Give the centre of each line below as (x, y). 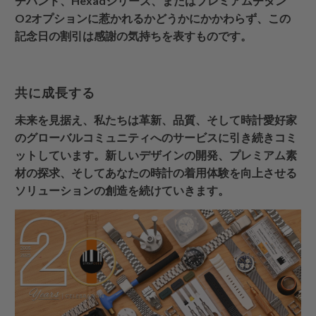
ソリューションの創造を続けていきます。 (122, 190)
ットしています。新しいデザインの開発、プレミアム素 (156, 155)
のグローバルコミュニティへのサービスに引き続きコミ (156, 138)
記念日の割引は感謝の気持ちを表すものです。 (134, 36)
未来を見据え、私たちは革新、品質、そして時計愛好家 (156, 120)
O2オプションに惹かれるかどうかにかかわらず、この (153, 18)
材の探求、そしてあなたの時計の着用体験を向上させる (156, 173)
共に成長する (55, 93)
